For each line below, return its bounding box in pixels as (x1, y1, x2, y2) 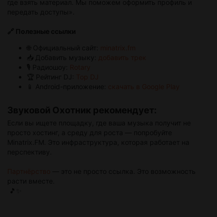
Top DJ (76, 73, 99, 81)
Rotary (70, 63, 91, 72)
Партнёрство (7, 167, 50, 176)
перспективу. (7, 148, 52, 156)
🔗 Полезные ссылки (7, 27, 76, 36)
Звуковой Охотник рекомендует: (7, 105, 157, 116)
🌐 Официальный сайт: (27, 44, 100, 52)
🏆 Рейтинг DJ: (27, 73, 76, 81)
